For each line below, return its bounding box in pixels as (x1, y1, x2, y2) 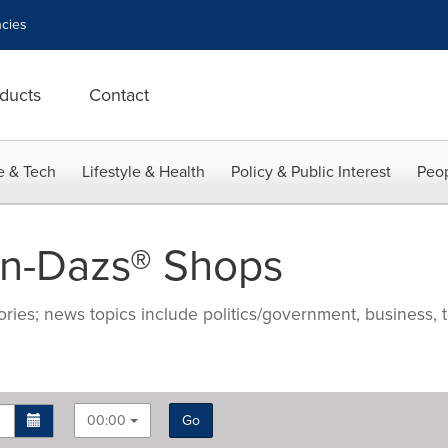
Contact (89, 82, 149, 108)
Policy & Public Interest (231, 160, 391, 183)
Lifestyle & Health (82, 160, 205, 183)
